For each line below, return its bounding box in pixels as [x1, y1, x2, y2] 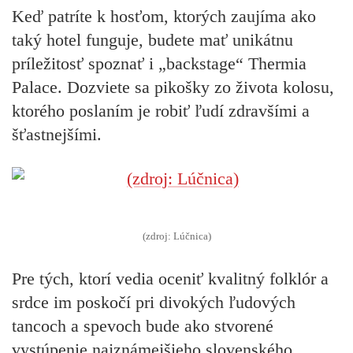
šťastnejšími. [12, 124, 102, 145]
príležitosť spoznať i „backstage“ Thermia [12, 54, 307, 74]
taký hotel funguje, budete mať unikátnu [12, 30, 293, 50]
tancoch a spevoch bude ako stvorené [12, 315, 273, 336]
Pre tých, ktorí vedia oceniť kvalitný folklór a [12, 268, 329, 288]
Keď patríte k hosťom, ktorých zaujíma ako [12, 6, 316, 27]
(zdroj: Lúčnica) [142, 231, 211, 243]
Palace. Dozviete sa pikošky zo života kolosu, [12, 77, 334, 98]
